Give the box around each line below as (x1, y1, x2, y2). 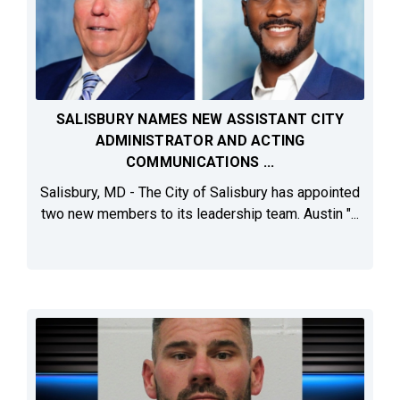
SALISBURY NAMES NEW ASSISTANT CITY (55, 111, 345, 129)
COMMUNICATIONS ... (125, 154, 275, 171)
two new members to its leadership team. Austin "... (41, 205, 359, 223)
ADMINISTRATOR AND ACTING (95, 132, 305, 150)
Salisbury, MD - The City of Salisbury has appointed (40, 184, 360, 202)
